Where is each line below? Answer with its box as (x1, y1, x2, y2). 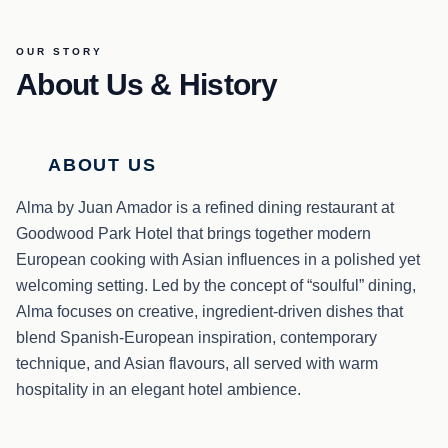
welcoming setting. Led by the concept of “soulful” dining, (16, 277, 416, 294)
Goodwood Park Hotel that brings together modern (16, 225, 371, 242)
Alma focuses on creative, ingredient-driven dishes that (16, 303, 403, 320)
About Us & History (16, 68, 278, 101)
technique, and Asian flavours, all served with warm (16, 355, 378, 372)
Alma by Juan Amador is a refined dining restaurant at (16, 199, 394, 216)
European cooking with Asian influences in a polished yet (16, 251, 420, 268)
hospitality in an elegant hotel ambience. (16, 381, 301, 398)
